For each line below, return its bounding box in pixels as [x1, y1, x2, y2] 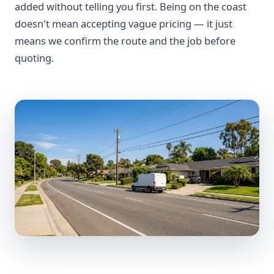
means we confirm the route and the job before [15, 34, 235, 48]
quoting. [15, 51, 54, 65]
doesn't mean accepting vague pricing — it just [15, 17, 232, 31]
